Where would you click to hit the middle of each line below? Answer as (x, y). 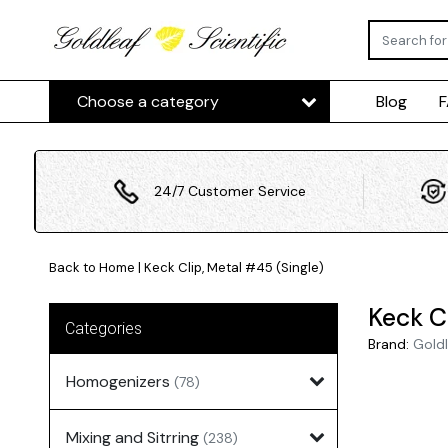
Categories (103, 328)
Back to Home (91, 267)
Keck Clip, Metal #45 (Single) (233, 267)
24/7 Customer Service (229, 191)
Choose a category (147, 101)
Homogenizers (119, 381)
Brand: (388, 343)
